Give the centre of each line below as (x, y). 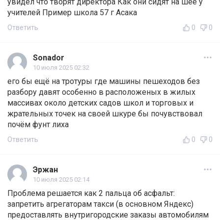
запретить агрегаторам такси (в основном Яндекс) (100, 204)
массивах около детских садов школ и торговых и (100, 103)
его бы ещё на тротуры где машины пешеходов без (104, 82)
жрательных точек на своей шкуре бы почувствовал (105, 114)
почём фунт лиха (38, 125)
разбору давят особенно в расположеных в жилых (101, 92)
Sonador (49, 58)
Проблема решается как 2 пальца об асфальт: (91, 193)
